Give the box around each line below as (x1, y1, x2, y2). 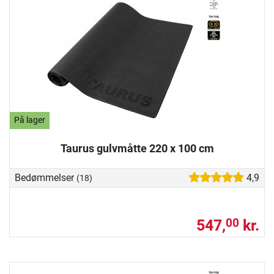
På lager (14, 115, 46, 126)
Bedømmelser (15, 171, 76, 183)
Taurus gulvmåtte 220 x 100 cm (60, 141, 214, 155)
